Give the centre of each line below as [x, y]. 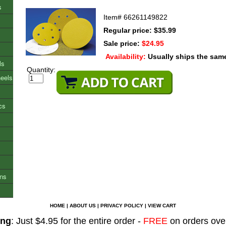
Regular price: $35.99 [140, 30]
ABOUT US [83, 206]
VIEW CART [162, 206]
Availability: [127, 56]
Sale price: [123, 43]
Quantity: [41, 70]
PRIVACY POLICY [122, 206]
